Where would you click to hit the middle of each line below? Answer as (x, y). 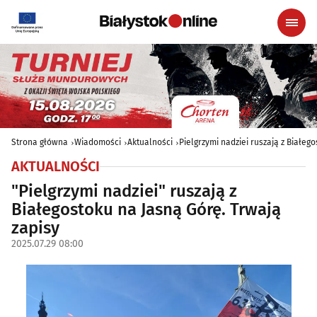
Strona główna (40, 143)
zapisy (35, 228)
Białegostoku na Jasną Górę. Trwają (146, 210)
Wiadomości (98, 143)
